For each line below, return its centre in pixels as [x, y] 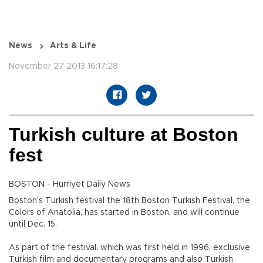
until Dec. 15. [33, 225]
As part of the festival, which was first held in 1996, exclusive [129, 248]
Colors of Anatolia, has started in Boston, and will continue [124, 213]
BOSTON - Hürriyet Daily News [70, 185]
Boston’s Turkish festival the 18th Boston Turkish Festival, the [129, 201]
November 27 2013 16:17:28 [63, 67]
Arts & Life [73, 46]
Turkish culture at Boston [124, 135]
